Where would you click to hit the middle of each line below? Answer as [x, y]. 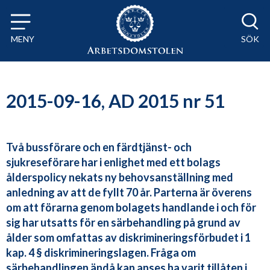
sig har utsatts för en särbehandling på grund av [123, 223]
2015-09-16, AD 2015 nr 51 [115, 101]
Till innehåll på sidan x [59, 15]
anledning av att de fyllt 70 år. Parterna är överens [129, 193]
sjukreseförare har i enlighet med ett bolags [113, 162]
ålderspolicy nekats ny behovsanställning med [120, 177]
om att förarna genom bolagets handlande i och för [131, 208]
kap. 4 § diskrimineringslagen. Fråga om [101, 253]
